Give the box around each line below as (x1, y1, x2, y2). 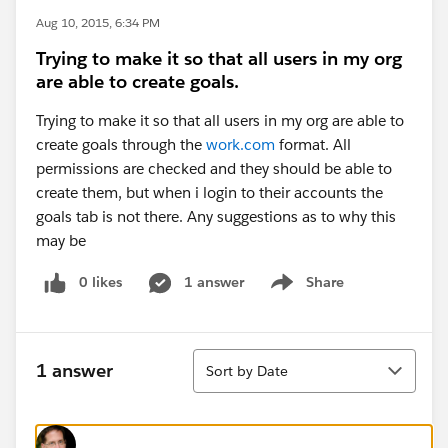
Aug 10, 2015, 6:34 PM (36, 14, 160, 31)
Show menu (264, 283, 345, 302)
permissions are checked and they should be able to (36, 159, 392, 178)
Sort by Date (206, 361, 288, 380)
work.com (206, 135, 275, 154)
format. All (275, 135, 351, 154)
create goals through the (36, 135, 206, 154)
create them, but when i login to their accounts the (36, 183, 383, 202)
